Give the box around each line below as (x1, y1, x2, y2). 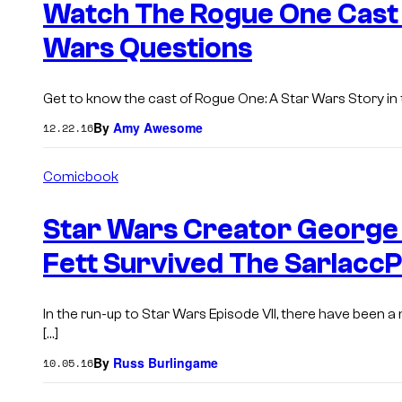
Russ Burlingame (113, 354, 218, 372)
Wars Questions (43, 31, 252, 65)
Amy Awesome (113, 118, 203, 137)
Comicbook (43, 169, 118, 186)
